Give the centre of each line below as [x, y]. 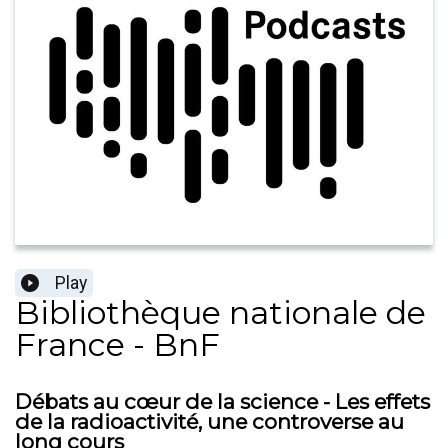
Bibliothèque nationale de [220, 313]
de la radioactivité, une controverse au [209, 422]
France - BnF [117, 345]
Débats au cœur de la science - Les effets [222, 402]
